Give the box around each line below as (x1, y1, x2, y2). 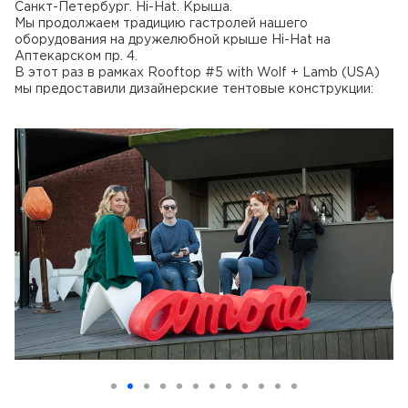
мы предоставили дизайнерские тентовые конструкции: (15, 83, 373, 95)
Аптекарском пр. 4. (15, 50, 138, 62)
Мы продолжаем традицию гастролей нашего (15, 17, 308, 29)
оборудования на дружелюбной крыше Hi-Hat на (15, 34, 331, 46)
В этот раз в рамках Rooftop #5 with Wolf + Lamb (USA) (15, 66, 380, 78)
